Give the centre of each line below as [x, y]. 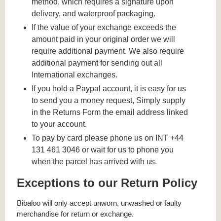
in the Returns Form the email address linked [110, 112]
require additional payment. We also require [108, 51]
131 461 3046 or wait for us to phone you [103, 149]
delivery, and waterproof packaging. [94, 14]
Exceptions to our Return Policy [107, 183]
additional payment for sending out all [97, 63]
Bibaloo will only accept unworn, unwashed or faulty [99, 203]
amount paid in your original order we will [104, 39]
